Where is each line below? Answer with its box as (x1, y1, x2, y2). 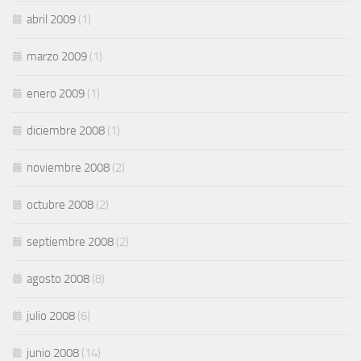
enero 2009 (27, 86, 85, 102)
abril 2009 (27, 12, 76, 27)
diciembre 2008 (27, 123, 105, 139)
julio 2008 (27, 309, 75, 324)
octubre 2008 (27, 197, 93, 213)
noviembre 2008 (27, 160, 110, 176)
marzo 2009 (27, 49, 87, 64)
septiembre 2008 (27, 234, 114, 250)
